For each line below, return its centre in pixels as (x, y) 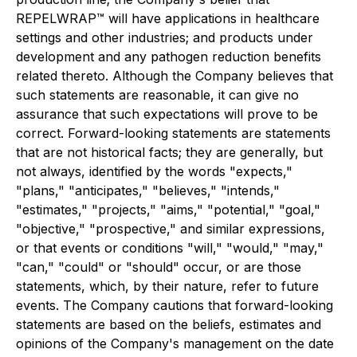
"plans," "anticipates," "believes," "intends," (148, 190)
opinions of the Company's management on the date (175, 343)
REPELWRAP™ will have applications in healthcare (168, 18)
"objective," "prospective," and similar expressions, (171, 229)
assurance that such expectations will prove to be (167, 114)
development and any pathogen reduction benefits (169, 57)
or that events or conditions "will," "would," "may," (170, 248)
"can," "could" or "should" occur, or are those (159, 267)
